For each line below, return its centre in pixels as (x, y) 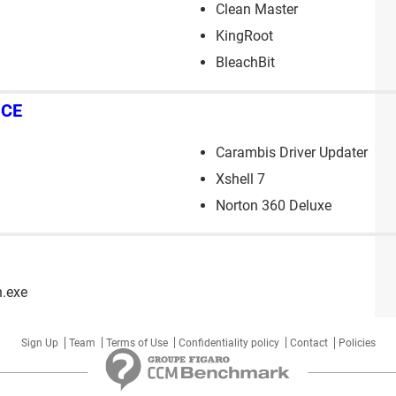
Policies (357, 343)
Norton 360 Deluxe (274, 206)
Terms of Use (137, 343)
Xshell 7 (240, 179)
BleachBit (245, 62)
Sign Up (39, 343)
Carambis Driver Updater (292, 153)
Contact (308, 343)
